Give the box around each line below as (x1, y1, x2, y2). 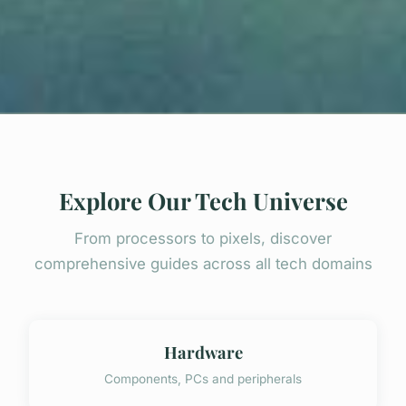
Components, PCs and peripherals (104, 371, 302, 386)
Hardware (163, 341, 243, 364)
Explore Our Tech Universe (58, 185, 348, 217)
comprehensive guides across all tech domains (34, 255, 372, 274)
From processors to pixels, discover (74, 229, 332, 248)
